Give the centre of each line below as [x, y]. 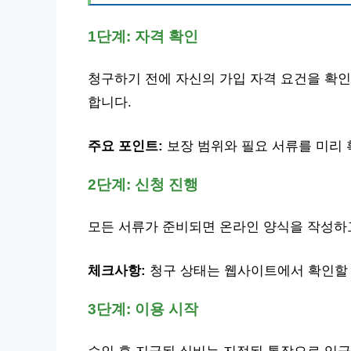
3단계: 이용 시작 [143, 309]
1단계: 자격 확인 [143, 36]
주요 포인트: [125, 146]
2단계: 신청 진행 [143, 184]
